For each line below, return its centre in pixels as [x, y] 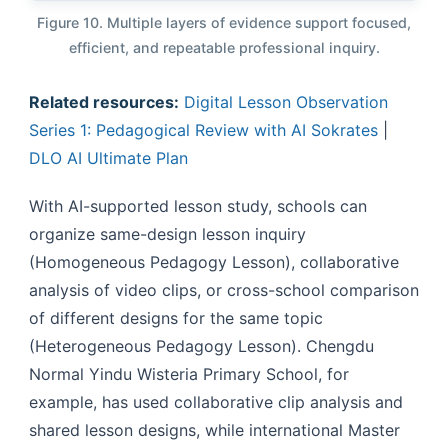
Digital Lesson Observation [286, 101]
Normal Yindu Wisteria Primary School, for [189, 373]
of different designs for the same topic [176, 317]
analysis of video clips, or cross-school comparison [224, 289]
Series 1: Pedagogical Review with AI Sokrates [203, 129]
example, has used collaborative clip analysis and [216, 401]
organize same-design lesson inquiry [167, 233]
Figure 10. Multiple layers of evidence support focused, [224, 22]
